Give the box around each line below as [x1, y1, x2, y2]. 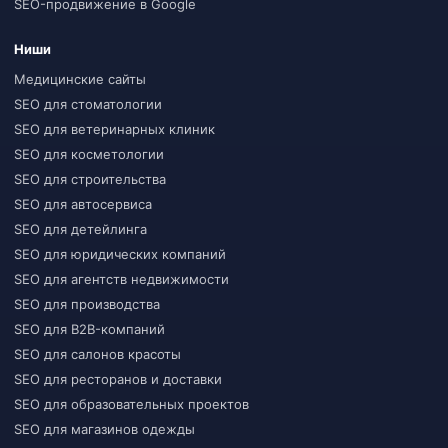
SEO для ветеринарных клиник [14, 120, 215, 137]
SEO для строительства [14, 170, 166, 187]
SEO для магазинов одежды [14, 420, 195, 437]
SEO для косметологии [14, 145, 164, 162]
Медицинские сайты [14, 70, 146, 87]
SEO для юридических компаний [14, 245, 226, 262]
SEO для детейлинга [14, 220, 147, 237]
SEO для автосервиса [14, 195, 152, 212]
